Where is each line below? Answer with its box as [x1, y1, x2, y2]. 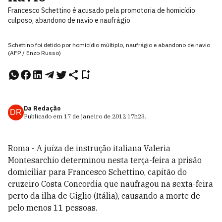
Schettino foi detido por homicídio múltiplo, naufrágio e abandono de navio [8, 41, 210, 49]
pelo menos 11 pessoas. [8, 203, 97, 213]
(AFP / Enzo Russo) [8, 49, 61, 56]
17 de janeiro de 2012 [64, 112, 126, 120]
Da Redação [24, 105, 60, 112]
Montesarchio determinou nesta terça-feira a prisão [8, 155, 202, 165]
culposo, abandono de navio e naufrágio [8, 16, 130, 25]
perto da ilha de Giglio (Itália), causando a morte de [8, 191, 200, 201]
